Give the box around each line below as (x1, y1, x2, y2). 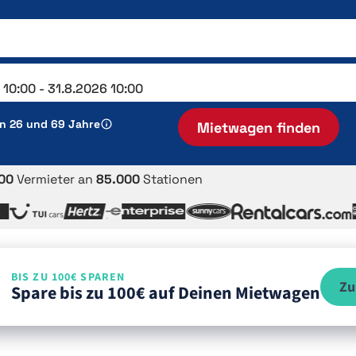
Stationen (140, 171, 203, 188)
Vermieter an (14, 171, 96, 188)
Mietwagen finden (197, 118, 320, 137)
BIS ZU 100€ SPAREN (11, 269, 126, 285)
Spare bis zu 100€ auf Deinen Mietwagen (11, 280, 320, 306)
